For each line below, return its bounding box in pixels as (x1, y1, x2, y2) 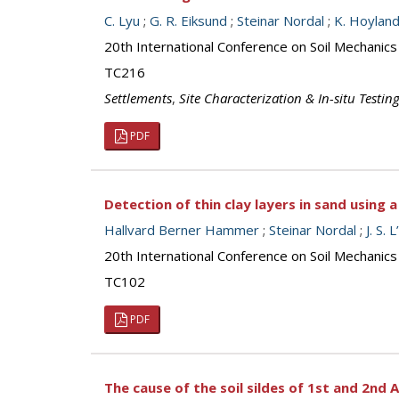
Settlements (104, 89, 172, 107)
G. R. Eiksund (150, 12, 227, 29)
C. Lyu (104, 12, 140, 29)
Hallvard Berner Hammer (104, 221, 259, 239)
